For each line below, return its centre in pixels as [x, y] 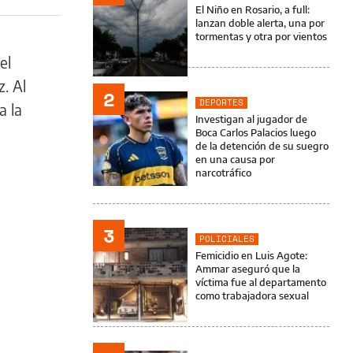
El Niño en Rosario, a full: [253, 9]
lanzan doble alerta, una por [260, 23]
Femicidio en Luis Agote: [251, 255]
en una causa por [235, 159]
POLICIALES [227, 239]
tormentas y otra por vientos [261, 36]
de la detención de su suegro [262, 146]
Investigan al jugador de [251, 119]
